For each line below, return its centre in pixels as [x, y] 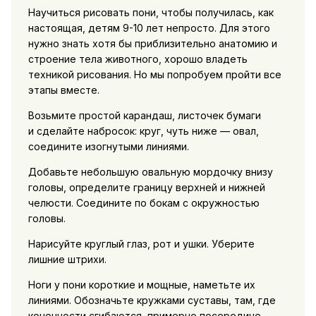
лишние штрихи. [67, 260]
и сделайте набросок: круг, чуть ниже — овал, [143, 131]
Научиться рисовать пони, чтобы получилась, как [151, 13]
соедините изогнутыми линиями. [108, 147]
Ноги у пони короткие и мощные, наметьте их [141, 285]
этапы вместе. [63, 90]
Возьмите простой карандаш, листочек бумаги [144, 116]
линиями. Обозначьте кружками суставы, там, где [152, 300]
